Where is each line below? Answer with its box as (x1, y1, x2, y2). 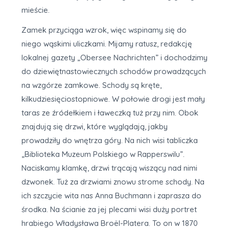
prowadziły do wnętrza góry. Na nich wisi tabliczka (21, 135, 198, 145)
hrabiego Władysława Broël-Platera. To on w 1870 (21, 218, 198, 228)
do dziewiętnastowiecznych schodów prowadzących (21, 66, 206, 76)
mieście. (21, 5, 50, 15)
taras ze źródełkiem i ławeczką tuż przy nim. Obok (21, 108, 198, 118)
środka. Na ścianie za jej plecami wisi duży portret (21, 204, 197, 214)
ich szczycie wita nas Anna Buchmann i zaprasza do (21, 191, 201, 200)
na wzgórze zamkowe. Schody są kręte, (21, 80, 162, 90)
